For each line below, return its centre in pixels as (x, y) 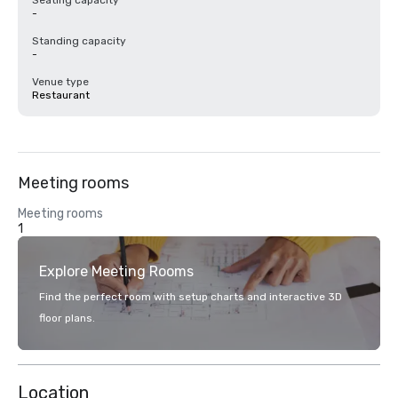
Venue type (60, 82)
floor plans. (67, 318)
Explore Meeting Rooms (116, 271)
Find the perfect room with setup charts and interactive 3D (191, 297)
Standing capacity (79, 41)
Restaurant (61, 95)
